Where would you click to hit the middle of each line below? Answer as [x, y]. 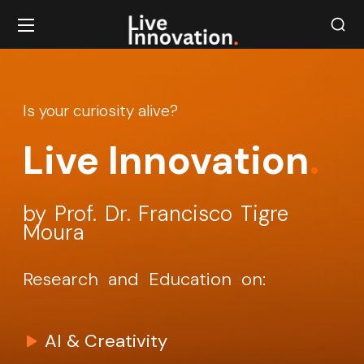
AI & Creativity [106, 341]
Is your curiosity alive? [101, 111]
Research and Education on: [145, 279]
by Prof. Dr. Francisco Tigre [156, 214]
